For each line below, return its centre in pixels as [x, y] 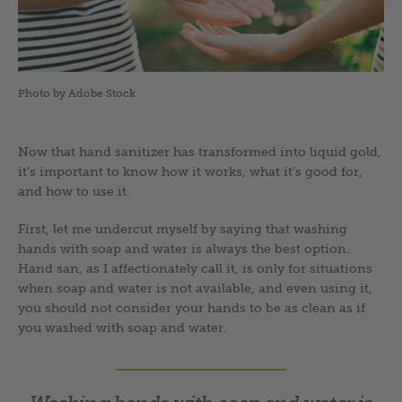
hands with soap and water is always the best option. [184, 248]
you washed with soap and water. [122, 327]
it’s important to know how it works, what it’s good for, [190, 171]
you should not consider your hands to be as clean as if [192, 307]
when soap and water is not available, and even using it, [195, 288]
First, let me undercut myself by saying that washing [183, 228]
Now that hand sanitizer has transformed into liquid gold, [200, 151]
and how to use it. [74, 191]
